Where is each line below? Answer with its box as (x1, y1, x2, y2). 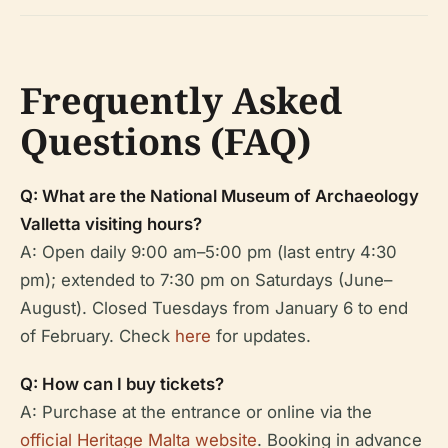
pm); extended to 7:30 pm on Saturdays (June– (20, 269, 392, 290)
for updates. (211, 325, 311, 346)
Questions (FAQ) (20, 116, 311, 166)
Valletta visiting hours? (20, 213, 202, 234)
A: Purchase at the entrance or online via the (20, 401, 372, 422)
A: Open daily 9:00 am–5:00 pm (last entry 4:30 (20, 241, 397, 262)
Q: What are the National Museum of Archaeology (20, 185, 419, 206)
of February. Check (20, 325, 175, 346)
